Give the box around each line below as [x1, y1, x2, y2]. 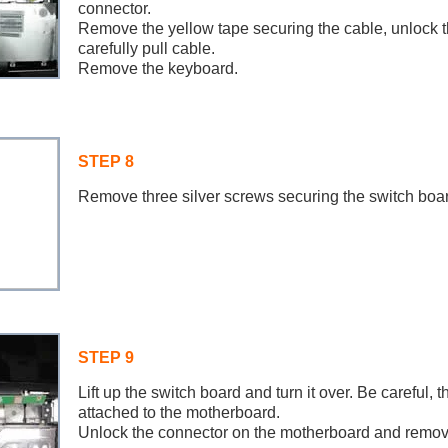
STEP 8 [77, 153, 134, 170]
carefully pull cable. [77, 40, 215, 57]
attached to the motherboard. [77, 404, 280, 421]
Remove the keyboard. [77, 60, 238, 77]
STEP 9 [77, 349, 134, 366]
